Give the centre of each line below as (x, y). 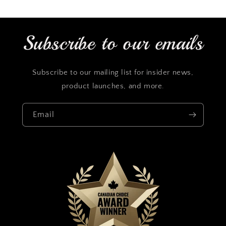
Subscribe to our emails (113, 43)
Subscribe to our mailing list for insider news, (113, 73)
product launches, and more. (113, 86)
